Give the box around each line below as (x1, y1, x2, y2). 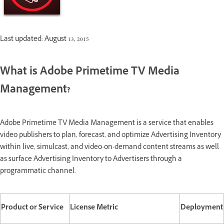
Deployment (180, 202, 223, 214)
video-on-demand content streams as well (84, 141, 219, 153)
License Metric (70, 202, 118, 214)
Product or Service (1, 202, 63, 214)
